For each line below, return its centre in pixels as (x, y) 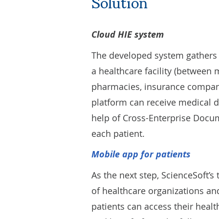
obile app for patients (145, 154)
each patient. (118, 133)
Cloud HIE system (128, 34)
